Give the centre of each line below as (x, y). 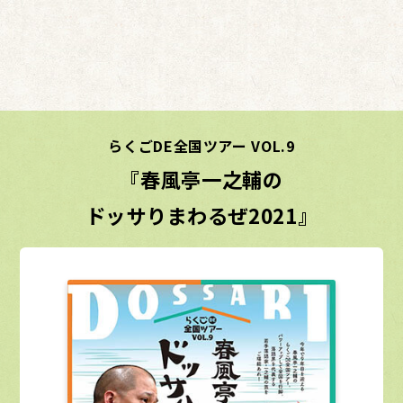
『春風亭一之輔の (201, 179)
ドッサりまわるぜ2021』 (201, 215)
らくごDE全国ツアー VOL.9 (201, 146)
